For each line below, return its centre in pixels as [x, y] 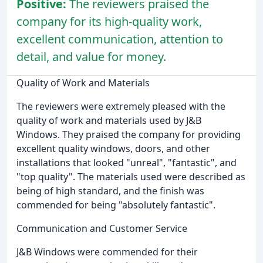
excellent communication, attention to [120, 39]
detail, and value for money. [91, 56]
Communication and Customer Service [102, 228]
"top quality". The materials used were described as [131, 176]
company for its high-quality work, [109, 21]
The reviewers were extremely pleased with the [121, 106]
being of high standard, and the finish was [110, 190]
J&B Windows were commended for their [107, 252]
